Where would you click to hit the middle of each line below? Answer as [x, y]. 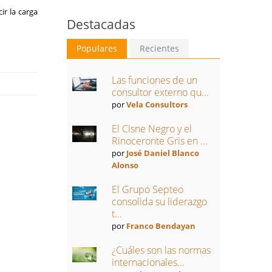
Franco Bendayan [161, 226]
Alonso [125, 165]
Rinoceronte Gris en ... [159, 141]
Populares [97, 48]
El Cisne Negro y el [151, 129]
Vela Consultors [157, 104]
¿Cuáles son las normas [161, 250]
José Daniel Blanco [162, 153]
